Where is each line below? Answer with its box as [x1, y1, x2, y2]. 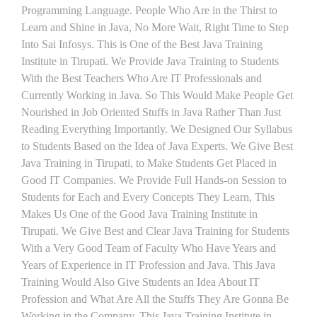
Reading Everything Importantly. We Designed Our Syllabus [21, 123, 292, 135]
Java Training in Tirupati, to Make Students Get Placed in [21, 157, 277, 169]
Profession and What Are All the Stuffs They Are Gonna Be [21, 293, 289, 305]
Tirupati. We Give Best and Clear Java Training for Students [21, 225, 289, 237]
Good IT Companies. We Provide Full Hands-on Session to [21, 174, 287, 186]
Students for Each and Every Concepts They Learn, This [21, 191, 275, 203]
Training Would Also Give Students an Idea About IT [21, 276, 260, 288]
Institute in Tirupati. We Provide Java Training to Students [21, 55, 279, 67]
